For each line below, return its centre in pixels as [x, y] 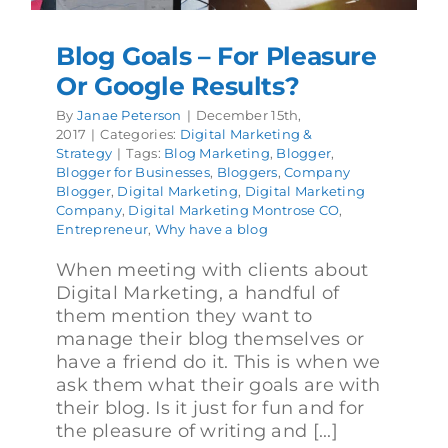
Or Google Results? [178, 86]
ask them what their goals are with [218, 385]
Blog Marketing [217, 153]
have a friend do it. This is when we [218, 362]
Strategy [84, 153]
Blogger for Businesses [133, 172]
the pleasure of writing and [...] [197, 431]
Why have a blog [211, 229]
